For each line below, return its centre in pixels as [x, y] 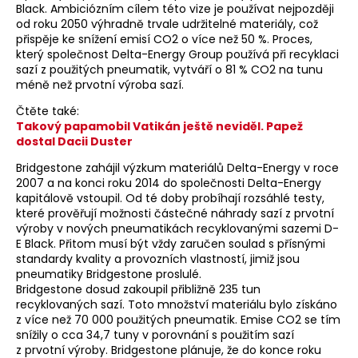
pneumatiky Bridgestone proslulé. [109, 274]
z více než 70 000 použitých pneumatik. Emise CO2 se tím [178, 320]
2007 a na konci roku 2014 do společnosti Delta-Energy [169, 183]
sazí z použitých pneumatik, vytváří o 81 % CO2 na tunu [169, 70]
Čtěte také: [48, 111]
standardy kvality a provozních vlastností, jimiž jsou [158, 259]
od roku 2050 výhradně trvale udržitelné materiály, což [167, 24]
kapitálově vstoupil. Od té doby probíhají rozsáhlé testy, [170, 199]
